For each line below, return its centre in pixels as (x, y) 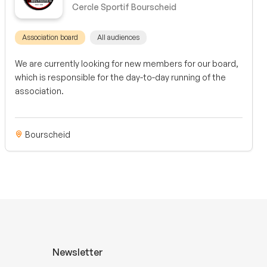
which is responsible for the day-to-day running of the (120, 77)
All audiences (118, 37)
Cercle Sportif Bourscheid (124, 7)
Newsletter (78, 252)
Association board (50, 37)
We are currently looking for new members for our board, (127, 63)
